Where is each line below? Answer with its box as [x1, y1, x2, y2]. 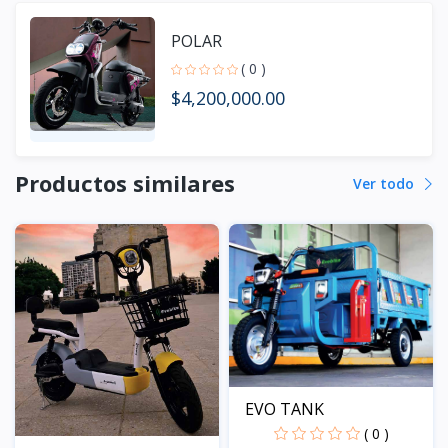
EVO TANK [245, 398, 324, 421]
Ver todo [353, 174, 418, 194]
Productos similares [15, 167, 235, 198]
